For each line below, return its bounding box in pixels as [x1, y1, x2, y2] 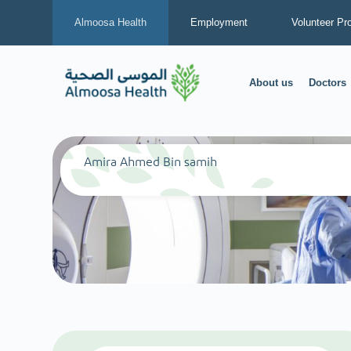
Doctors [309, 77, 347, 89]
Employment [190, 16, 248, 28]
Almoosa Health [74, 16, 147, 28]
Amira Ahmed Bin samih [84, 156, 218, 169]
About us [249, 77, 294, 89]
